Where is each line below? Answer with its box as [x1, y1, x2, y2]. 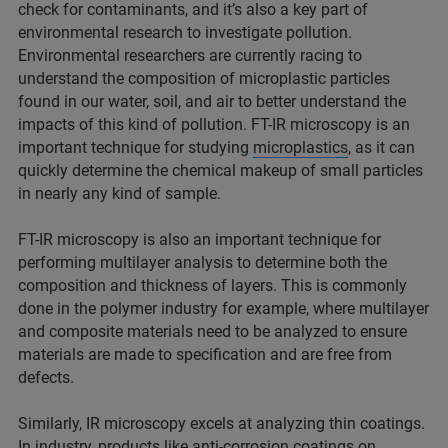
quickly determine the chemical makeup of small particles [18, 160, 423, 180]
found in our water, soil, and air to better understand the [18, 91, 406, 111]
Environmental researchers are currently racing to [18, 45, 362, 65]
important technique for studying [18, 137, 253, 157]
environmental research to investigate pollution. [18, 22, 352, 42]
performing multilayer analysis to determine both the [18, 252, 387, 272]
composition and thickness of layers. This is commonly [18, 275, 407, 295]
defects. [18, 367, 82, 387]
